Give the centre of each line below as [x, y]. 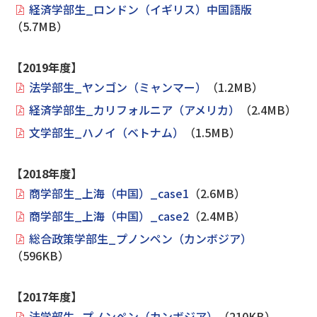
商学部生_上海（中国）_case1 [109, 193]
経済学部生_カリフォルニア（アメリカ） [134, 109]
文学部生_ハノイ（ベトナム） [106, 132]
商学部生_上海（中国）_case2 [109, 215]
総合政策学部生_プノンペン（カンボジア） [140, 238]
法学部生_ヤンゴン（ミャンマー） [118, 87]
